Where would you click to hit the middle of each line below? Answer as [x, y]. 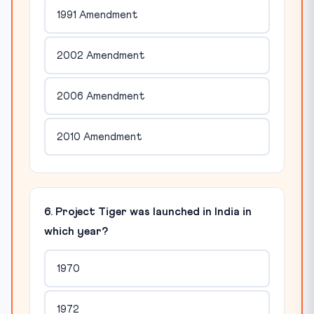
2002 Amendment [101, 55]
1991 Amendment [97, 15]
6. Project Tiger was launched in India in [148, 212]
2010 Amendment [99, 137]
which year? [76, 231]
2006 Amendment [101, 96]
